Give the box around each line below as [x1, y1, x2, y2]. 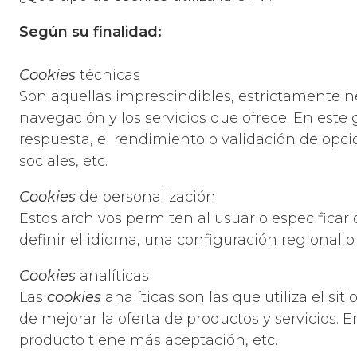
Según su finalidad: [19, 23, 162, 41]
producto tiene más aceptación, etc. [19, 331, 277, 350]
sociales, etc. [19, 152, 108, 171]
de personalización [76, 188, 216, 206]
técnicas [76, 66, 140, 84]
